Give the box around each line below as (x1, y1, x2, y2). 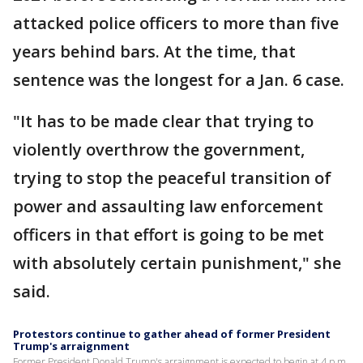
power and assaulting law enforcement (13, 194, 323, 217)
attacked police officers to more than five (13, 11, 339, 34)
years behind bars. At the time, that (13, 40, 296, 62)
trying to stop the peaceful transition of (13, 166, 331, 189)
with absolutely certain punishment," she (13, 251, 341, 274)
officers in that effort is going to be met (13, 223, 324, 246)
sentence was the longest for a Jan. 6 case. (13, 68, 344, 91)
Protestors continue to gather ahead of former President (13, 326, 331, 341)
